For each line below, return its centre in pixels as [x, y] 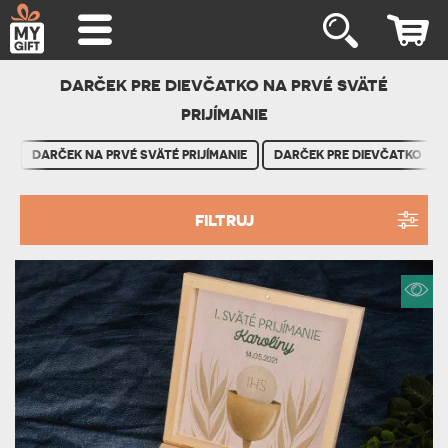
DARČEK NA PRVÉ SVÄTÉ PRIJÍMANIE [139, 155]
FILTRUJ [224, 220]
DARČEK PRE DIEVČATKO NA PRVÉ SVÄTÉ [224, 85]
